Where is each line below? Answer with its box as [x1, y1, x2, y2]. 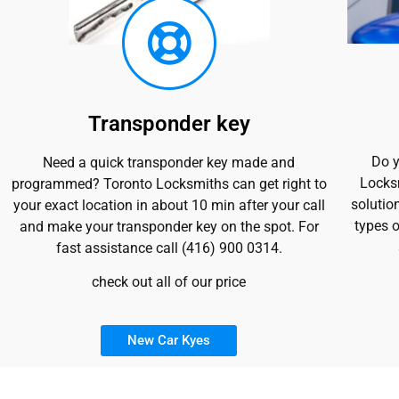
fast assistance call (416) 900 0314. [55, 239, 282, 256]
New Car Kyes [127, 332, 211, 349]
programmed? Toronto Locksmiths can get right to [11, 175, 327, 192]
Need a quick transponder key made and [43, 153, 296, 171]
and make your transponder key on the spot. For [19, 217, 319, 235]
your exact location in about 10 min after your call [12, 196, 325, 214]
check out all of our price [92, 273, 247, 291]
